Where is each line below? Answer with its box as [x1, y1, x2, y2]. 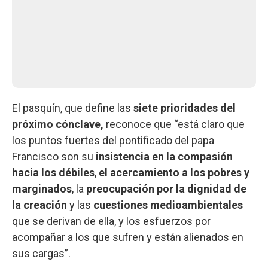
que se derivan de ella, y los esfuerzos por [12, 214, 211, 227]
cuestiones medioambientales [93, 198, 243, 211]
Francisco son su [12, 150, 96, 163]
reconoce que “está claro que [106, 117, 245, 130]
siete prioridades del [133, 101, 236, 114]
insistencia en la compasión [96, 150, 233, 163]
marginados [12, 182, 72, 195]
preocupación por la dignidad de [86, 182, 246, 195]
